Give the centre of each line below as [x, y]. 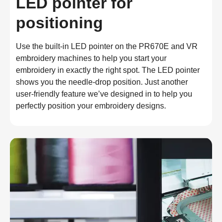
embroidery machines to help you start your [91, 58]
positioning [59, 23]
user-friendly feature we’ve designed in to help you [104, 94]
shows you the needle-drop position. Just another [102, 82]
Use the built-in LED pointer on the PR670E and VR [107, 47]
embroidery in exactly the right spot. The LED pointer [108, 70]
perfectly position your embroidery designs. [91, 106]
